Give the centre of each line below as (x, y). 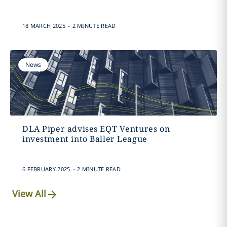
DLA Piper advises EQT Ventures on (96, 129)
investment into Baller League (85, 139)
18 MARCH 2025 (44, 26)
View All (29, 194)
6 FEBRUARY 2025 (46, 169)
